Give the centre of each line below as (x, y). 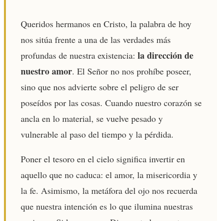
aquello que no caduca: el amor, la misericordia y (109, 174)
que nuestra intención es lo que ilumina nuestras (107, 206)
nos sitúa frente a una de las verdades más (96, 39)
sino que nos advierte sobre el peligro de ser (100, 87)
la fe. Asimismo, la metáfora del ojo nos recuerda (109, 190)
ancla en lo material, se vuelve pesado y (92, 118)
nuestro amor (46, 71)
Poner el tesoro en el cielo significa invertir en (103, 159)
